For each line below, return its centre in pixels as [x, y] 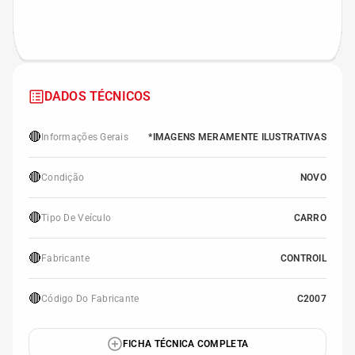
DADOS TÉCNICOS [98, 96]
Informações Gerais [85, 137]
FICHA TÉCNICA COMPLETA [185, 344]
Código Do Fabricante [90, 299]
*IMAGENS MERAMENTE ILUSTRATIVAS [237, 137]
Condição [63, 177]
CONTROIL [303, 258]
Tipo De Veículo [76, 218]
